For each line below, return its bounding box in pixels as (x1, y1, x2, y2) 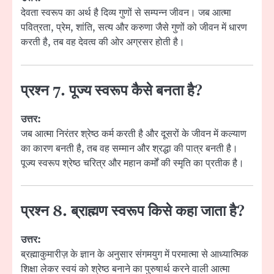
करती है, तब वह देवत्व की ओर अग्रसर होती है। (21, 35, 185, 50)
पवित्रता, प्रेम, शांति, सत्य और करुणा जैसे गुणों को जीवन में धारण (21, 21, 247, 35)
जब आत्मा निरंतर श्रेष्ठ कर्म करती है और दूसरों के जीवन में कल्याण (21, 127, 246, 141)
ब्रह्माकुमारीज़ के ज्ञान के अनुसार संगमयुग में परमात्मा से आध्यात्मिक (21, 247, 248, 261)
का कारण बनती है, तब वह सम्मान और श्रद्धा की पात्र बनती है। (21, 141, 238, 155)
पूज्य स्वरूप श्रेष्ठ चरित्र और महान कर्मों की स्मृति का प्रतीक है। (21, 156, 244, 170)
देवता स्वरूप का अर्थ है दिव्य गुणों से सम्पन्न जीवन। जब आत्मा (21, 6, 231, 20)
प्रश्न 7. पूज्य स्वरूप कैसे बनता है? (21, 81, 202, 100)
